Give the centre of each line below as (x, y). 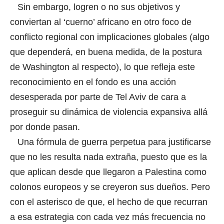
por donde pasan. (46, 127)
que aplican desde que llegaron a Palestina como (108, 172)
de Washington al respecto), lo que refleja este (102, 67)
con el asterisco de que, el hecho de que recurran (109, 202)
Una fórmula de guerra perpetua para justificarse (110, 142)
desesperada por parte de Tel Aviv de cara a (98, 97)
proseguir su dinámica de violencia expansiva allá (109, 112)
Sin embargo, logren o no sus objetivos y (95, 7)
